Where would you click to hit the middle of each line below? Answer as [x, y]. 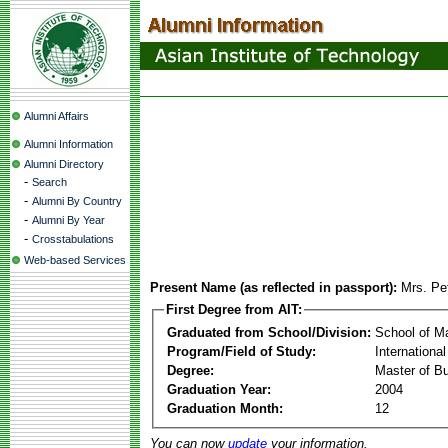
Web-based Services [75, 260]
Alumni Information [68, 144]
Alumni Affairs [56, 116]
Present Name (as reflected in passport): [273, 287]
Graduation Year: [219, 389]
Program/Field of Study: [241, 351]
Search [49, 182]
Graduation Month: [225, 408]
